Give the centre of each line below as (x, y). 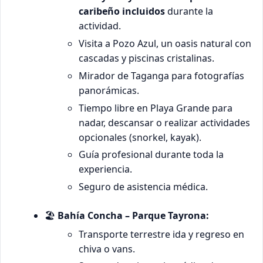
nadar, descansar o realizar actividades (164, 122)
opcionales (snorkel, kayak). (140, 137)
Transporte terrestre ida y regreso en (161, 234)
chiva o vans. (107, 249)
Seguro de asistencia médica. (143, 187)
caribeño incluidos (122, 11)
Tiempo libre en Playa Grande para (155, 108)
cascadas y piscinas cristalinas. (146, 58)
